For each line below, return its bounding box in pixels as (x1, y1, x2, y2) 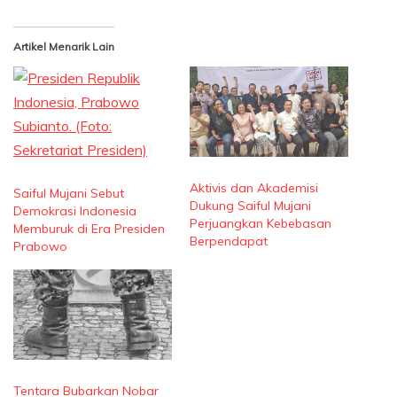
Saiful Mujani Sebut (13, 184, 124, 201)
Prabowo (13, 237, 67, 254)
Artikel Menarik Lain (13, 39, 114, 53)
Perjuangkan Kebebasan (190, 214, 331, 231)
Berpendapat (190, 232, 268, 249)
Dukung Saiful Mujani (190, 197, 311, 214)
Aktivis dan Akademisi (190, 179, 318, 196)
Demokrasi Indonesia (13, 202, 136, 219)
